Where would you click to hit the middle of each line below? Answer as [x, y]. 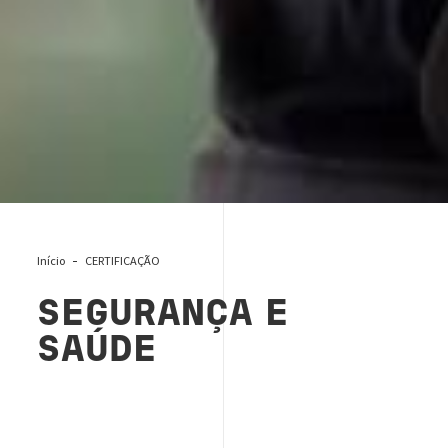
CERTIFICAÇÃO [123, 260]
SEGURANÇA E [163, 316]
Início [51, 260]
